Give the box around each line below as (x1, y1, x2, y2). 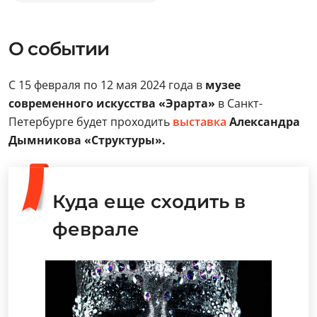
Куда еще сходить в (52, 190, 246, 213)
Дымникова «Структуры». (8, 132, 166, 148)
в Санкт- (215, 96, 263, 111)
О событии (8, 38, 109, 60)
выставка (173, 114, 226, 129)
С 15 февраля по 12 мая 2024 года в (8, 77, 205, 93)
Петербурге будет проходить (8, 114, 173, 129)
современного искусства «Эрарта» (8, 96, 215, 111)
